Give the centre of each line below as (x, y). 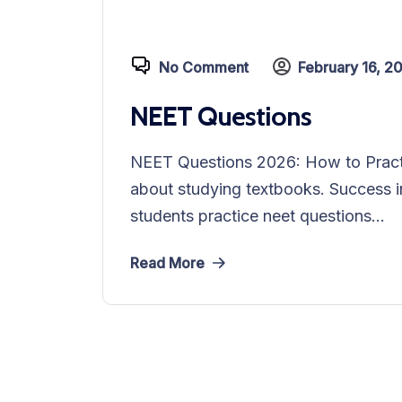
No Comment (204, 67)
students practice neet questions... (258, 216)
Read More (167, 263)
